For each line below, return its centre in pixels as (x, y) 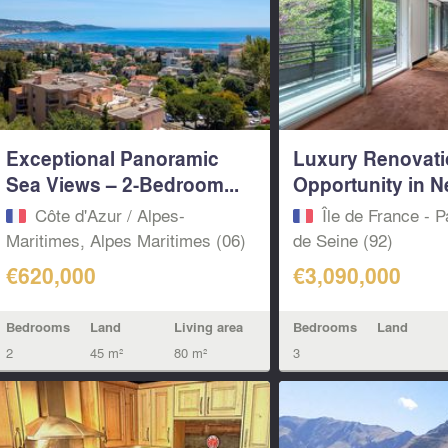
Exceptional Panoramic (112, 157)
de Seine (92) (343, 239)
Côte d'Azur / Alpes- (109, 214)
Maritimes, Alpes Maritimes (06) (125, 239)
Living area (208, 327)
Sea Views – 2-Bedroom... (122, 183)
